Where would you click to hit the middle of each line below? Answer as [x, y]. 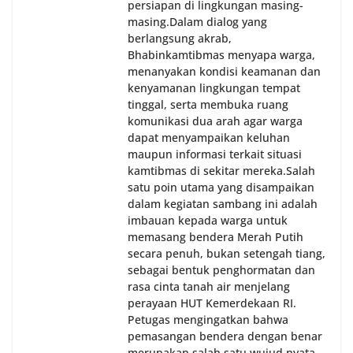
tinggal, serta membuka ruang [208, 105]
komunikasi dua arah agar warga [215, 121]
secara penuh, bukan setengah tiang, [227, 254]
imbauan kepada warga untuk [208, 221]
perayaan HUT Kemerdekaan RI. [212, 303]
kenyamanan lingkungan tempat [214, 88]
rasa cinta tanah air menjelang [209, 287]
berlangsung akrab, [180, 39]
